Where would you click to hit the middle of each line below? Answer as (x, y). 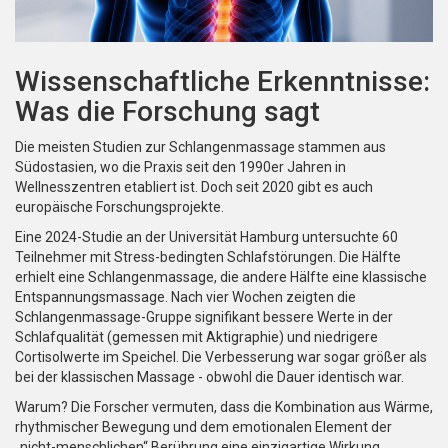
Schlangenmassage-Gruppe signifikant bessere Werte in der (204, 317)
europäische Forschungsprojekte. (119, 207)
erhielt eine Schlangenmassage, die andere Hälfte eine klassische (221, 277)
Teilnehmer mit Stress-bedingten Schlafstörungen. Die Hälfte (208, 257)
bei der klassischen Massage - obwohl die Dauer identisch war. (209, 377)
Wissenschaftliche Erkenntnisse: (222, 82)
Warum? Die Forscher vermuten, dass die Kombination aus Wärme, (224, 407)
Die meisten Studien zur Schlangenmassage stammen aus (200, 147)
